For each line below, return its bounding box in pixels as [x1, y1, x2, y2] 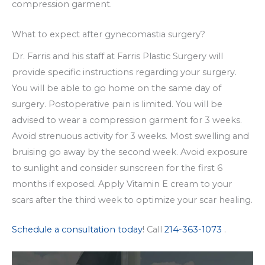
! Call [143, 224, 164, 235]
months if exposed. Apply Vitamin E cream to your [12, 178, 232, 189]
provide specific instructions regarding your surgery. [12, 66, 237, 77]
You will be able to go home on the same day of [12, 82, 221, 93]
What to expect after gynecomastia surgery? [12, 28, 205, 40]
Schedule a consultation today [12, 224, 143, 235]
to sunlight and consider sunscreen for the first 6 [12, 162, 222, 173]
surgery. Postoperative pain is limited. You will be [12, 98, 222, 109]
